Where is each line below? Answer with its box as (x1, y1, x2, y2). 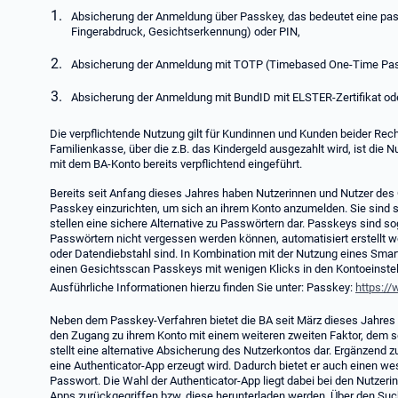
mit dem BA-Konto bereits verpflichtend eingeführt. (50, 157, 302, 171)
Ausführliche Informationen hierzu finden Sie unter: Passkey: (50, 281, 355, 294)
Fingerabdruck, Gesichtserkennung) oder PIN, (71, 25, 300, 38)
